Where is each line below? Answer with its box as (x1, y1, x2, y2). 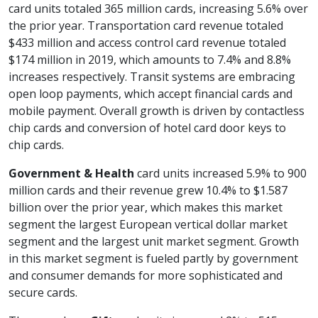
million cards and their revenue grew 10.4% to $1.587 (9, 182, 287, 199)
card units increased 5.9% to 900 (134, 165, 307, 182)
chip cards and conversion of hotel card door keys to (9, 120, 286, 136)
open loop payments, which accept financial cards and (9, 86, 292, 102)
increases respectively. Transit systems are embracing (9, 69, 295, 85)
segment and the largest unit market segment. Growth (9, 234, 299, 250)
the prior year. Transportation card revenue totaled (9, 18, 283, 34)
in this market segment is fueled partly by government (9, 251, 298, 267)
